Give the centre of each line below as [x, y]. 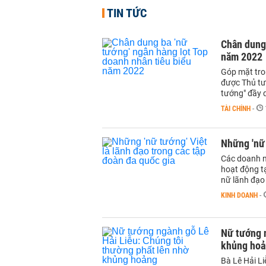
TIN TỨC [127, 13]
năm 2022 [242, 57]
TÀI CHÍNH [236, 109]
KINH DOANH [239, 195]
